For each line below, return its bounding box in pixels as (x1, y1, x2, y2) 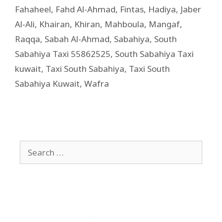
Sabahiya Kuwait (15, 77, 80, 89)
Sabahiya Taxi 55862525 (15, 48, 111, 59)
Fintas (120, 3, 144, 15)
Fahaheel (15, 3, 51, 15)
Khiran (74, 18, 100, 30)
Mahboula (105, 18, 144, 30)
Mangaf (149, 18, 180, 30)
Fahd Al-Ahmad (55, 3, 115, 15)
